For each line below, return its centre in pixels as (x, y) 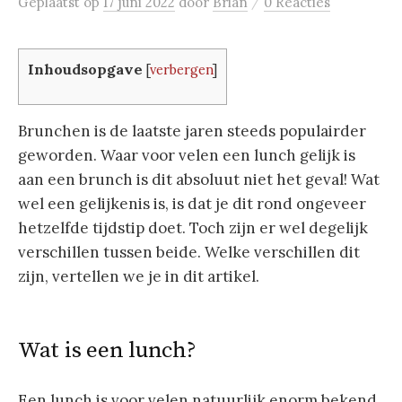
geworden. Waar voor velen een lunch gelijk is (187, 156)
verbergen (181, 70)
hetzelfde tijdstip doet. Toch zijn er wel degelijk (193, 228)
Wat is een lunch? (107, 350)
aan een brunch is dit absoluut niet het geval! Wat (199, 180)
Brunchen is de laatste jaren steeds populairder (192, 131)
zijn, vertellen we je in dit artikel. (139, 277)
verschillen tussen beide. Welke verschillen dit (189, 253)
